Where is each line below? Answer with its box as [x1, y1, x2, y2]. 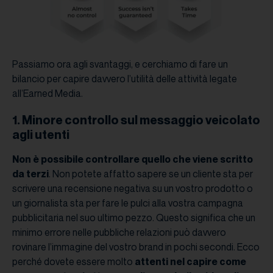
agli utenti [12, 127, 69, 143]
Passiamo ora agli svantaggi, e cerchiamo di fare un [12, 58, 228, 71]
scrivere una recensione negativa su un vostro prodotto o [12, 182, 253, 195]
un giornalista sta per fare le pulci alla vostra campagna [12, 197, 243, 210]
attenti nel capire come [135, 255, 246, 268]
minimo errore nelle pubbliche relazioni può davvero [12, 226, 226, 239]
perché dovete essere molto [12, 255, 135, 268]
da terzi [12, 168, 49, 180]
